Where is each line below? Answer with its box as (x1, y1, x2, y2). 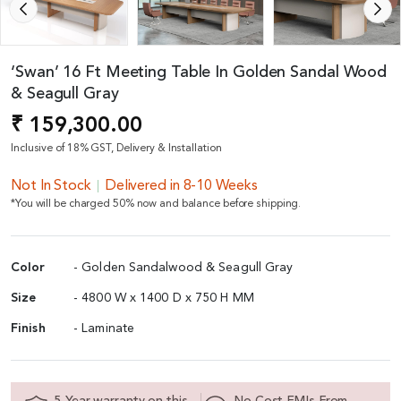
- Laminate (73, 321, 134, 335)
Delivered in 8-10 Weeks (105, 178, 258, 193)
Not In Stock (11, 178, 91, 193)
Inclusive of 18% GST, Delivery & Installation (11, 142, 222, 154)
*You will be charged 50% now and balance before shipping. (11, 198, 302, 209)
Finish (11, 321, 46, 335)
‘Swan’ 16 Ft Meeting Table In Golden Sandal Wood (11, 64, 388, 81)
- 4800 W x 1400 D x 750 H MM (73, 291, 254, 304)
